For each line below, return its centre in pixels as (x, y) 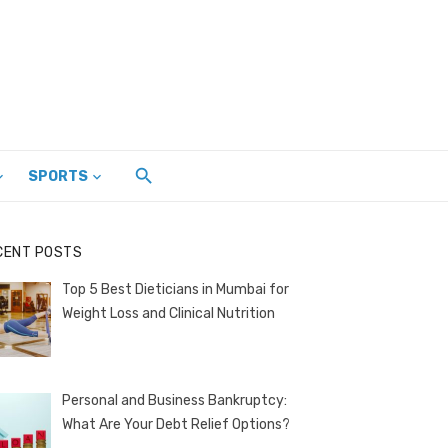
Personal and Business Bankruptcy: (174, 400)
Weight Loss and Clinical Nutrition (168, 313)
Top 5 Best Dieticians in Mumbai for (175, 289)
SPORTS (58, 176)
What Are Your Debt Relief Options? (175, 424)
